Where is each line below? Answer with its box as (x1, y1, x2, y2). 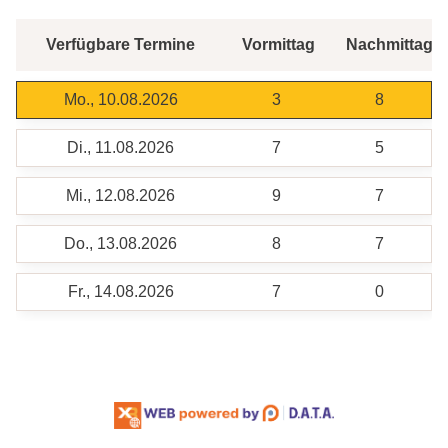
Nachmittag (346, 36, 433, 53)
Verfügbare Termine (45, 36, 195, 53)
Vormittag (242, 36, 315, 53)
